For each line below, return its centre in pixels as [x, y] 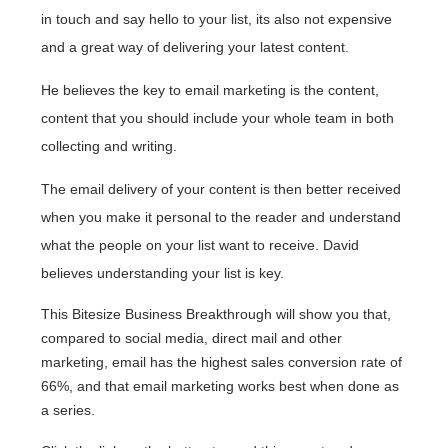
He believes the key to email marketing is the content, [210, 90]
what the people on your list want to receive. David [200, 245]
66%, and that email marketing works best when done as [220, 386]
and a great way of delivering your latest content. [195, 47]
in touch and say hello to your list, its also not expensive [216, 19]
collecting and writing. [109, 146]
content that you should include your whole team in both [217, 118]
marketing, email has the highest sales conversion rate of [221, 362]
